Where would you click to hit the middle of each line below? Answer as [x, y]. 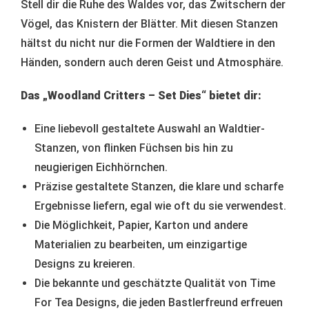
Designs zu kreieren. [85, 263]
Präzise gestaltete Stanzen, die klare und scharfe [159, 186]
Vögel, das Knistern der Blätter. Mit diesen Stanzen [149, 23]
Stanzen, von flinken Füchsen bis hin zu [134, 148]
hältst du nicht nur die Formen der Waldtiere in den [148, 43]
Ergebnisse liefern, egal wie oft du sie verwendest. [160, 206]
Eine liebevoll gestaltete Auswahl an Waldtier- [150, 128]
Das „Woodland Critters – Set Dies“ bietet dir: [141, 95]
